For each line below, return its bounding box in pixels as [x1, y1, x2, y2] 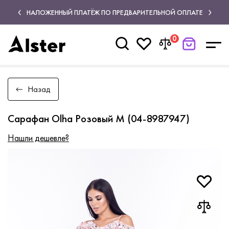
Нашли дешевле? [8, 132, 69, 144]
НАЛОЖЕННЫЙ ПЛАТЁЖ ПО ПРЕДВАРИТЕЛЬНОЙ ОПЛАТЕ [26, 7, 203, 17]
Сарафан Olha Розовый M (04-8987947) [8, 111, 190, 125]
